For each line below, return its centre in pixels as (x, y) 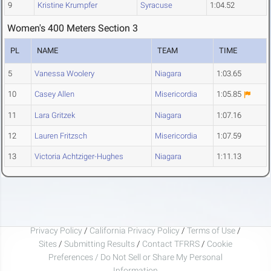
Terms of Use (211, 230)
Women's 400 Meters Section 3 (73, 28)
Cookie (220, 243)
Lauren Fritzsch (61, 136)
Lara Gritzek (55, 116)
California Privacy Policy (135, 230)
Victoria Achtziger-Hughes (79, 157)
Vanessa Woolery (64, 74)
